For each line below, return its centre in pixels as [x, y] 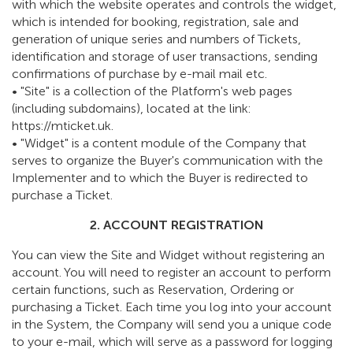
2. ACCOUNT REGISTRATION [176, 225]
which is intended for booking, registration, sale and [155, 22]
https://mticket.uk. [63, 126]
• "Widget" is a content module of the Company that [159, 143]
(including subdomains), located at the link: [131, 109]
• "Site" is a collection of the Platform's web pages [152, 91]
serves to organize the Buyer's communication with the [167, 161]
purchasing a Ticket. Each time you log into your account [172, 307]
